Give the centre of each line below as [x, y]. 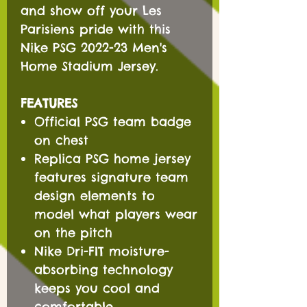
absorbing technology [103, 270]
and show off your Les [91, 11]
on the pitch [73, 233]
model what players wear [116, 214]
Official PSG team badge [113, 122]
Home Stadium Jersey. [89, 66]
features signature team [111, 177]
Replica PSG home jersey [112, 159]
